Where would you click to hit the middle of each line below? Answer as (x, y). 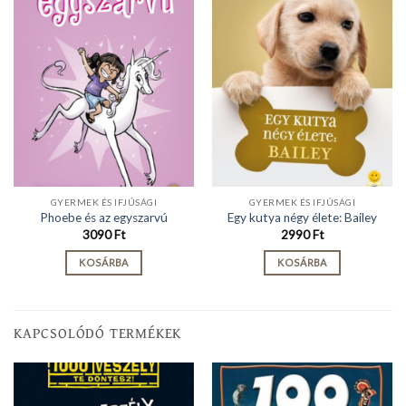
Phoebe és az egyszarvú (104, 218)
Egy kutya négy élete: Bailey (302, 218)
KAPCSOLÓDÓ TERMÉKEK (98, 333)
